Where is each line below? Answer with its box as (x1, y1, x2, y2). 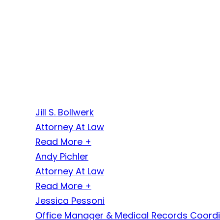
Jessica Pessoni (35, 194, 105, 207)
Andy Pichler (35, 150, 88, 163)
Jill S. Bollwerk (35, 106, 94, 119)
